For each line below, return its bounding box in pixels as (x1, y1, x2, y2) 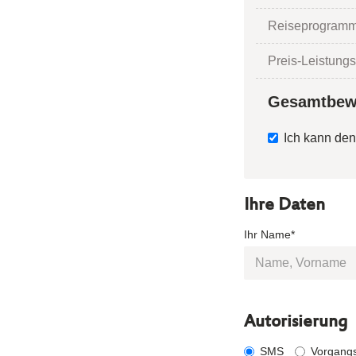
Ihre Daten (244, 195, 325, 216)
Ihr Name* (244, 227, 295, 241)
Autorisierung (244, 312, 348, 333)
